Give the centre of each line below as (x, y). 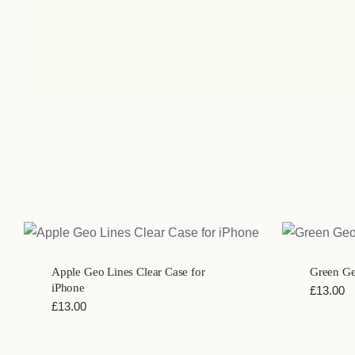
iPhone (68, 288)
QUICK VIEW (141, 235)
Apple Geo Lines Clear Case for (128, 272)
